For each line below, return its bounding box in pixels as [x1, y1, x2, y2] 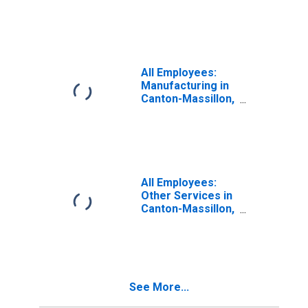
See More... [129, 280, 189, 294]
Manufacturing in [141, 79, 229, 92]
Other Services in [141, 189, 232, 202]
